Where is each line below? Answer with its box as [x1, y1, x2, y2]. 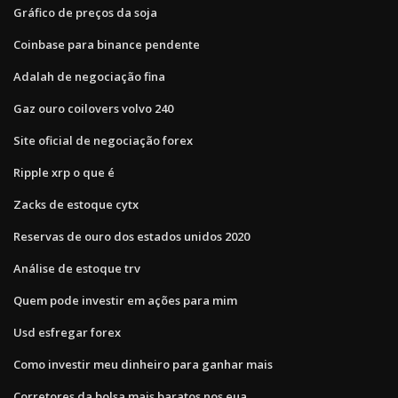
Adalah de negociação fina [13, 68, 165, 84]
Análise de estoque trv [13, 259, 140, 276]
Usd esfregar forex [13, 323, 121, 340]
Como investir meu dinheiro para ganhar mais [13, 355, 273, 372]
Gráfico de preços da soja [13, 4, 157, 20]
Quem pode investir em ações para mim [13, 291, 237, 308]
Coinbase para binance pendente [13, 36, 200, 52]
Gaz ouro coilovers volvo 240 [13, 99, 173, 116]
